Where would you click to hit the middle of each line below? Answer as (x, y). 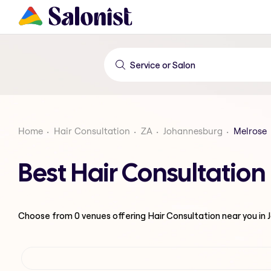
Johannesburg (193, 131)
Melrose (250, 131)
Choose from (46, 215)
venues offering (114, 215)
